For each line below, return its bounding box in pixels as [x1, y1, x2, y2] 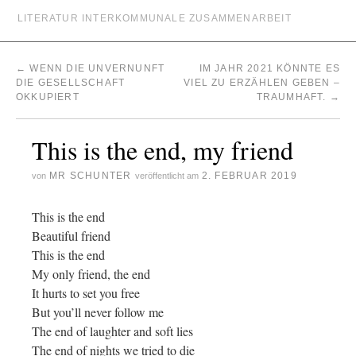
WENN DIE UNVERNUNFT [26, 63, 165, 74]
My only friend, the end [32, 265, 150, 282]
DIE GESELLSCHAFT [16, 77, 126, 88]
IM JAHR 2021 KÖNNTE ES [199, 63, 340, 74]
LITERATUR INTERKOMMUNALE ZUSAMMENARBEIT [17, 13, 292, 24]
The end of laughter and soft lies [32, 323, 193, 339]
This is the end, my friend [32, 133, 293, 167]
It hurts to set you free [32, 284, 140, 301]
